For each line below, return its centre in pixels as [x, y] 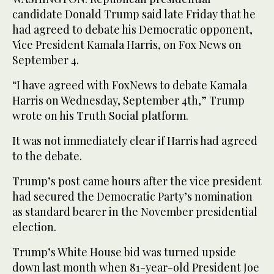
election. [34, 227]
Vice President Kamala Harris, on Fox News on [127, 45]
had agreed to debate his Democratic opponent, [132, 30]
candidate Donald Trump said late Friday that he [134, 14]
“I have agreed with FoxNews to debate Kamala [130, 85]
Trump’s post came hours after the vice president [137, 181]
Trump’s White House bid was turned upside [124, 252]
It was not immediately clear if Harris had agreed [135, 141]
